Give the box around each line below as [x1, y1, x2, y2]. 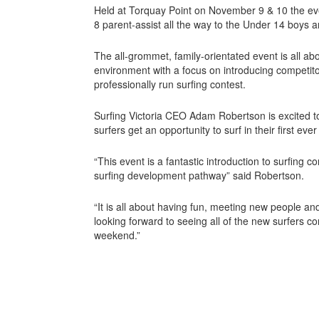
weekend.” [94, 227, 140, 242]
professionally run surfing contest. [94, 76, 246, 91]
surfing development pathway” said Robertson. [94, 167, 304, 182]
